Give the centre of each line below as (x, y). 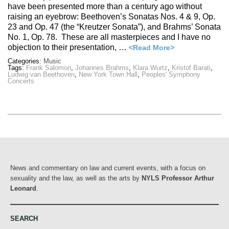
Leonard (23, 188)
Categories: (26, 61)
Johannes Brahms (102, 68)
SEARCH (24, 218)
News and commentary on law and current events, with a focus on (108, 168)
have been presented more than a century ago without (105, 7)
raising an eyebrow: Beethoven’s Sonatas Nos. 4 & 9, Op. (111, 17)
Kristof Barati (191, 68)
